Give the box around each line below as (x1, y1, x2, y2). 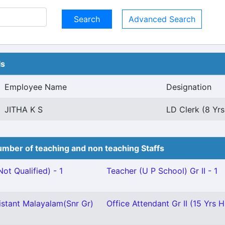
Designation (166, 82, 211, 92)
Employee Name (5, 82, 67, 92)
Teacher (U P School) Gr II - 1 (106, 166, 217, 176)
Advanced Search (129, 14, 195, 24)
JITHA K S (5, 104, 43, 115)
